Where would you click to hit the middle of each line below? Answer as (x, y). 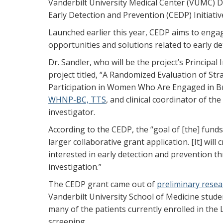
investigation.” (75, 167)
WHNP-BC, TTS (77, 100)
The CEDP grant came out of (103, 184)
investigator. (72, 112)
